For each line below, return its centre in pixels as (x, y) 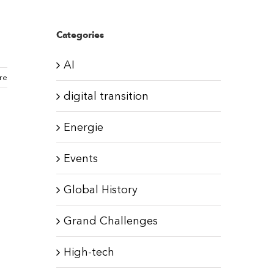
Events (80, 158)
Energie (83, 127)
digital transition (106, 96)
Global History (100, 189)
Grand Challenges (110, 220)
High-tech (89, 252)
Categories (80, 35)
